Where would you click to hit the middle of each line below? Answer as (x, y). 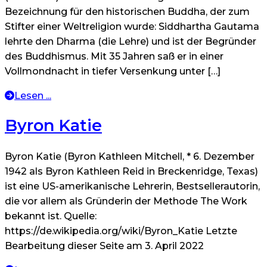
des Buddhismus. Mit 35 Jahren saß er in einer (114, 56)
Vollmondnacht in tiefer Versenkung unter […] (113, 71)
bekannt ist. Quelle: (51, 216)
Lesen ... (33, 96)
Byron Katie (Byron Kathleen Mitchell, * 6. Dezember (130, 156)
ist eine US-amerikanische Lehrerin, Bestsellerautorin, (132, 186)
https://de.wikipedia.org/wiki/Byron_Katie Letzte (121, 231)
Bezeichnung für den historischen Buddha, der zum (127, 12)
